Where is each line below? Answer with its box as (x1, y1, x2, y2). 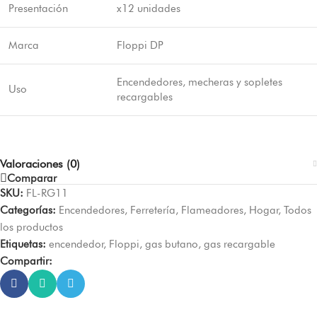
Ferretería (130, 204, 175, 217)
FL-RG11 (26, 187, 68, 200)
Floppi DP (117, 38, 163, 52)
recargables (117, 90, 173, 103)
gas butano (145, 238, 198, 250)
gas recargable (204, 238, 275, 250)
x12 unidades (117, 1, 180, 15)
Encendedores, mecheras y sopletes (117, 75, 282, 88)
